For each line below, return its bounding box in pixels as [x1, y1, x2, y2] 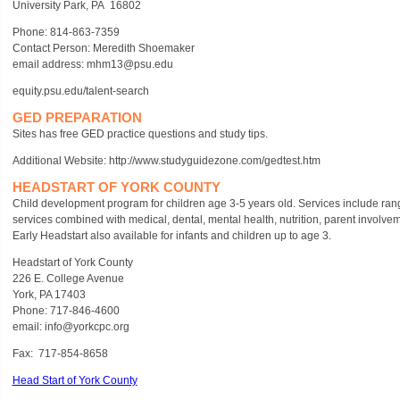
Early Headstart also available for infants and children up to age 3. [12, 229, 331, 242]
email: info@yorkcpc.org [12, 321, 129, 333]
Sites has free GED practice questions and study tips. [12, 128, 268, 140]
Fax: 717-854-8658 [12, 347, 108, 360]
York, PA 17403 [12, 288, 86, 301]
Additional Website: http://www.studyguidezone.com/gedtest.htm [12, 154, 321, 167]
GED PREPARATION [12, 110, 142, 125]
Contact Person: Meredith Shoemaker [12, 42, 195, 54]
